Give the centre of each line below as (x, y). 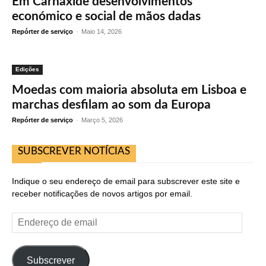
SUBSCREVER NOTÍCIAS (74, 151)
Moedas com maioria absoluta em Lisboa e (129, 90)
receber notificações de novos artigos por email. (102, 194)
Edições (27, 69)
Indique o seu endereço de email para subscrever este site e (126, 181)
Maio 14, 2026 (102, 32)
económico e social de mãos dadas (106, 17)
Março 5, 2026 (102, 120)
